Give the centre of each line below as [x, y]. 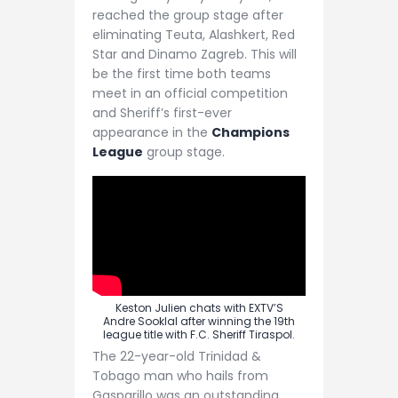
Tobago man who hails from [180, 375]
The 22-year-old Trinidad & [177, 356]
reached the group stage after [188, 16]
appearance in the [152, 133]
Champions [251, 133]
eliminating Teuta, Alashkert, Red [194, 35]
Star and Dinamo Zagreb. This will [195, 55]
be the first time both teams [182, 74]
